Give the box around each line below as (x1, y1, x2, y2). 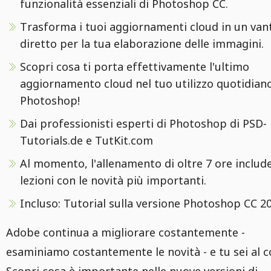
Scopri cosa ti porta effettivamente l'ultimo (20, 59, 249, 74)
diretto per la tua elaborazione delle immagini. (20, 36, 264, 51)
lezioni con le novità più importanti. (20, 173, 206, 188)
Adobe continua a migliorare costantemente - (6, 225, 245, 240)
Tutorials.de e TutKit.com (20, 133, 153, 148)
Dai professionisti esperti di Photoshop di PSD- (20, 116, 267, 131)
